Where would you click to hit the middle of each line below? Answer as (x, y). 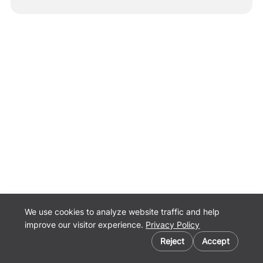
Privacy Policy (173, 225)
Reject (172, 241)
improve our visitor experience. (85, 225)
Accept (215, 241)
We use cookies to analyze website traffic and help (122, 212)
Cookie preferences (52, 238)
